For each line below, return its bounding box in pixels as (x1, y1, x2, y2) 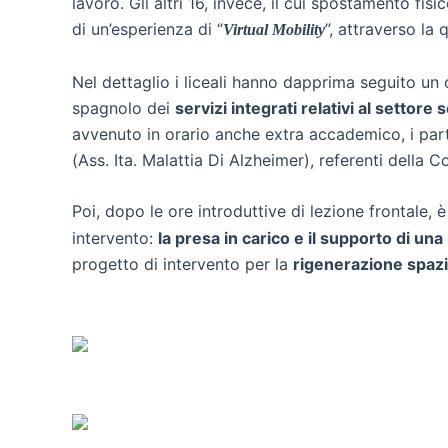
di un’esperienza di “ (72, 19, 223, 40)
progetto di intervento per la (72, 254, 293, 275)
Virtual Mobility (223, 21, 325, 39)
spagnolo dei (72, 97, 175, 118)
